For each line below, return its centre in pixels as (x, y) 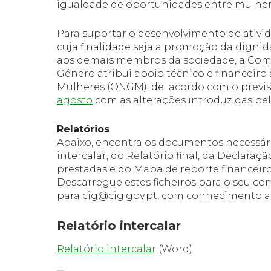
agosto (75, 100)
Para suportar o (97, 34)
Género (76, 73)
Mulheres (81, 87)
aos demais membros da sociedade (146, 60)
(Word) (174, 249)
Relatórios (83, 129)
